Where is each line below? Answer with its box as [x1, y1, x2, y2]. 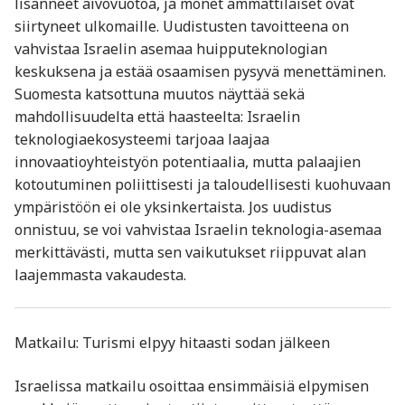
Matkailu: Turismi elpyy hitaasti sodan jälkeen [14, 332, 330, 353]
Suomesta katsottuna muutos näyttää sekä [14, 84, 305, 105]
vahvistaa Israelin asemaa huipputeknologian [14, 39, 327, 60]
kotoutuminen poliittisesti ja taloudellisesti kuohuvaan [14, 174, 391, 195]
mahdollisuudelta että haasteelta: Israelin [14, 107, 300, 127]
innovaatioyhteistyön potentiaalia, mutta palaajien [14, 152, 361, 173]
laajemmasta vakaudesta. [14, 265, 186, 286]
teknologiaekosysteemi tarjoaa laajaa [14, 129, 269, 150]
